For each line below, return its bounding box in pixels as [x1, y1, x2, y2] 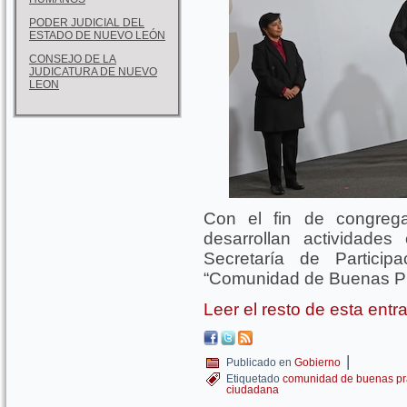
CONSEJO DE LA [29, 52, 116, 65]
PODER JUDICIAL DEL [29, 15, 144, 29]
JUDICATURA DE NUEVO [29, 65, 157, 78]
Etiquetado [226, 372, 280, 385]
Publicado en [226, 356, 292, 369]
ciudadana [226, 383, 279, 396]
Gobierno [294, 356, 341, 369]
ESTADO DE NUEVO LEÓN [29, 28, 165, 42]
